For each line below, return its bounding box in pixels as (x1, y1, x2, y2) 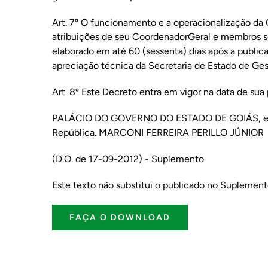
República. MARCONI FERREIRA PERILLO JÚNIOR (51, 127, 264, 138)
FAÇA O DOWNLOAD (69, 212, 170, 223)
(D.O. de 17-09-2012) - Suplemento (51, 153, 204, 165)
